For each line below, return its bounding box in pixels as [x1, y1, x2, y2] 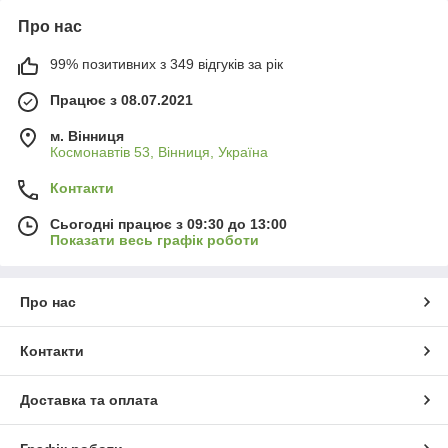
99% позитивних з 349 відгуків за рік [50, 55, 283, 72]
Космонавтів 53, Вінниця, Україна [50, 143, 268, 160]
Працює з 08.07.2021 [50, 91, 193, 108]
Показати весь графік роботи [50, 231, 259, 248]
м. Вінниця [50, 127, 124, 144]
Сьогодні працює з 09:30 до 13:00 [50, 215, 287, 232]
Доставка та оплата [20, 391, 158, 408]
